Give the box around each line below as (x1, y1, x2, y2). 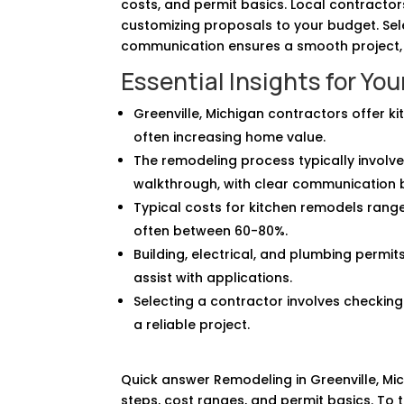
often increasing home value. (133, 127, 326, 146)
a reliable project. (133, 315, 251, 334)
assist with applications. (133, 268, 293, 287)
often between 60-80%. (133, 221, 289, 240)
